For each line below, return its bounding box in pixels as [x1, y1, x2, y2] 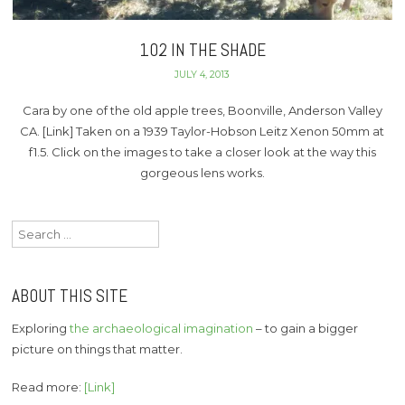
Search [11, 221, 54, 237]
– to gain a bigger [253, 320, 359, 335]
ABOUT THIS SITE [12, 284, 128, 307]
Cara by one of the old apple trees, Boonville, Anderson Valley [22, 103, 382, 118]
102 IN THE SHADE [138, 39, 266, 61]
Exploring [12, 320, 71, 335]
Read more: [12, 380, 85, 395]
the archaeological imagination [70, 320, 254, 335]
